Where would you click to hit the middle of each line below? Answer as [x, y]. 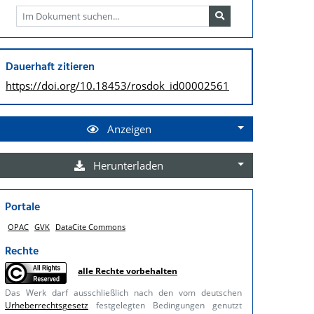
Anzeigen [128, 129]
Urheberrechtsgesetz [47, 305]
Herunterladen [127, 165]
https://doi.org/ [43, 85]
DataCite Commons [90, 226]
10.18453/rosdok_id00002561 [155, 85]
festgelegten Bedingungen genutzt [165, 305]
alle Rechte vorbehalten [128, 271]
